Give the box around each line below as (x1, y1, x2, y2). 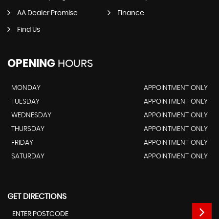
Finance (117, 10, 144, 17)
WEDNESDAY (11, 112, 51, 119)
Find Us (17, 26, 40, 34)
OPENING (7, 58, 55, 69)
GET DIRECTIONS (7, 193, 66, 201)
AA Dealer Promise (17, 10, 78, 17)
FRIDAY (11, 139, 33, 147)
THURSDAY (11, 126, 44, 133)
